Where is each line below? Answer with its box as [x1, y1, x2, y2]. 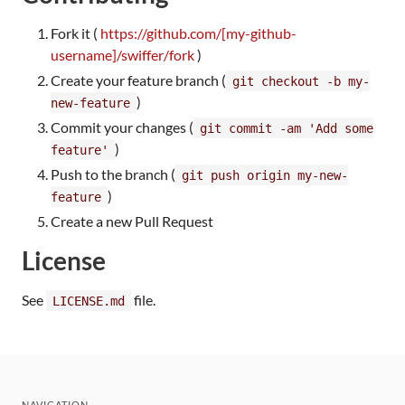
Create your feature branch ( [51, 71, 226, 89]
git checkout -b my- [232, 73, 370, 89]
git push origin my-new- [182, 167, 348, 183]
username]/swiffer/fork [51, 45, 194, 63]
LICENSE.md [52, 293, 125, 308]
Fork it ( [51, 24, 100, 42]
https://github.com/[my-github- [100, 24, 297, 42]
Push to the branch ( [51, 165, 175, 183]
